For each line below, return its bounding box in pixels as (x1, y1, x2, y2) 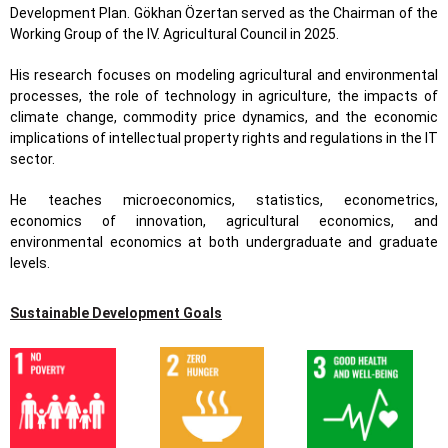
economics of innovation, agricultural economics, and (10, 213, 438, 229)
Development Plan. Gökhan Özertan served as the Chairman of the (10, 5, 438, 21)
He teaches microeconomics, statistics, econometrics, (10, 192, 438, 208)
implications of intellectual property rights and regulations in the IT (10, 130, 438, 146)
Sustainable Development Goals (10, 305, 222, 321)
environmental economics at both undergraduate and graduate (10, 234, 438, 250)
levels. (10, 255, 50, 271)
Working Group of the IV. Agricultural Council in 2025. (10, 26, 339, 42)
